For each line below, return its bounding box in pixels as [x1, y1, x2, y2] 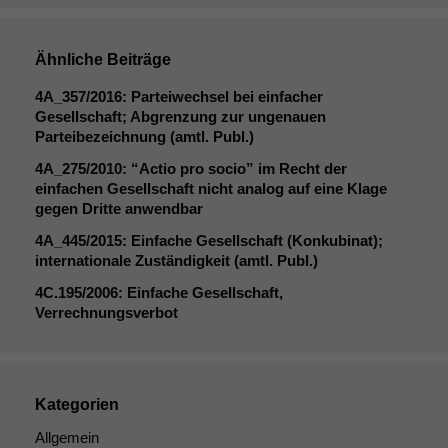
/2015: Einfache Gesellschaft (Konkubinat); [86, 231, 383, 249]
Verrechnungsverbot [35, 303, 178, 321]
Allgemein [35, 428, 99, 446]
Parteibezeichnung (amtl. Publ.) [35, 127, 254, 145]
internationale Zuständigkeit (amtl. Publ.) [35, 251, 318, 269]
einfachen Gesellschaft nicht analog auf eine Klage [35, 179, 387, 197]
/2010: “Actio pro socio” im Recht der [86, 159, 347, 177]
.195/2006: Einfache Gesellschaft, [54, 283, 283, 301]
